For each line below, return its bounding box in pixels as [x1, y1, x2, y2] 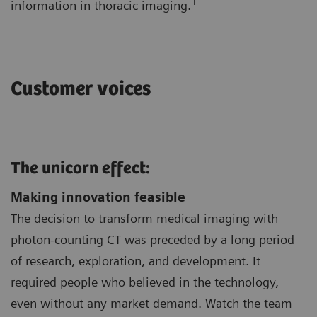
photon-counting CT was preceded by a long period [11, 231, 294, 247]
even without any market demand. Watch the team [11, 295, 292, 311]
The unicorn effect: [11, 158, 154, 178]
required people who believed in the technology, [11, 274, 279, 289]
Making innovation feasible [11, 189, 185, 204]
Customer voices [11, 78, 151, 100]
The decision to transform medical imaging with [11, 210, 278, 226]
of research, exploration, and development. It [11, 253, 260, 268]
